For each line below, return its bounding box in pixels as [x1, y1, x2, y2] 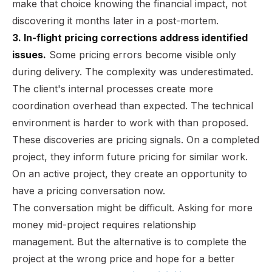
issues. [12, 48, 46, 61]
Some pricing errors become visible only [46, 48, 236, 61]
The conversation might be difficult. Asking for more [12, 201, 253, 214]
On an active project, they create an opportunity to [12, 167, 247, 180]
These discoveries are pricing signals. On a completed [12, 133, 259, 146]
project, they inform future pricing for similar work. [12, 150, 248, 163]
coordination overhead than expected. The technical [12, 99, 253, 112]
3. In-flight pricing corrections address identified [12, 31, 248, 44]
